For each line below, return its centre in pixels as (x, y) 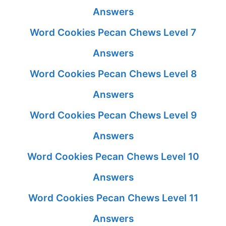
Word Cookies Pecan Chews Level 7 (113, 32)
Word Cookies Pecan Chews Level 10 (113, 156)
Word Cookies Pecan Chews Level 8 (113, 74)
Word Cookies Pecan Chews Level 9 (113, 115)
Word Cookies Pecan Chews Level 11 (113, 198)
